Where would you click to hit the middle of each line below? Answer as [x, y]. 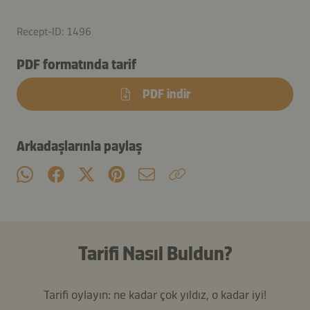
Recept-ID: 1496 [54, 31]
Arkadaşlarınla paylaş [79, 146]
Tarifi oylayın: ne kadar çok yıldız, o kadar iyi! [155, 294]
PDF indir [166, 94]
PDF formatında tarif [76, 64]
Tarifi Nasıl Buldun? [155, 253]
